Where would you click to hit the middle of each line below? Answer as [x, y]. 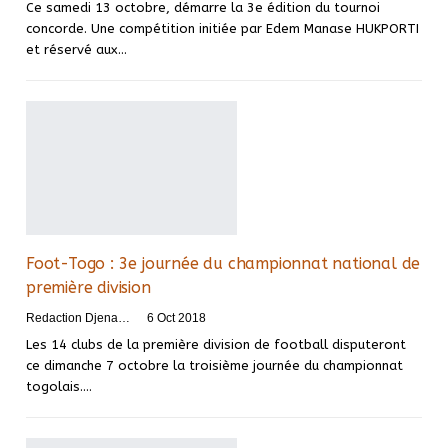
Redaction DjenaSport [124, 318]
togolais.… [59, 387]
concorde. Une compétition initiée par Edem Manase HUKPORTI [222, 28]
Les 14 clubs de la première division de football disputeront [216, 345]
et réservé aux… [76, 49]
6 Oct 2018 [176, 318]
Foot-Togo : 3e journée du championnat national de [223, 264]
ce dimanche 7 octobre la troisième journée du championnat [214, 366]
